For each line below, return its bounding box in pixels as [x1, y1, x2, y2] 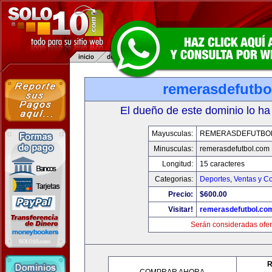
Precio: [168, 190, 193, 199]
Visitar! [168, 205, 193, 214]
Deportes [199, 175, 230, 183]
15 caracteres [199, 160, 245, 168]
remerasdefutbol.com [199, 144, 270, 153]
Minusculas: [153, 144, 193, 153]
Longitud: [161, 160, 193, 168]
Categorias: [154, 175, 193, 183]
